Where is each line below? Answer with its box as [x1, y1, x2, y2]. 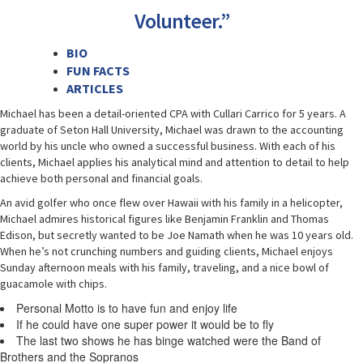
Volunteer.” [134, 7, 229, 34]
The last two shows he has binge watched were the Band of [16, 332, 321, 348]
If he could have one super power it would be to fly [16, 316, 274, 332]
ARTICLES [66, 80, 123, 96]
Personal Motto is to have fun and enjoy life [16, 300, 237, 316]
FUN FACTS [66, 62, 130, 79]
